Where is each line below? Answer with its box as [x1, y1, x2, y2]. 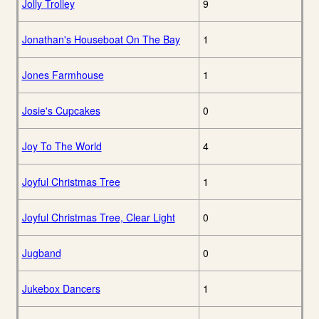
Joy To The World [21, 139, 102, 154]
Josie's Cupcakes [21, 103, 100, 118]
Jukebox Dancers [21, 281, 100, 296]
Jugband [21, 246, 61, 261]
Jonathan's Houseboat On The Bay [21, 32, 180, 47]
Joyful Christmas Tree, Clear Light [21, 210, 175, 225]
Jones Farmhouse [21, 68, 104, 83]
